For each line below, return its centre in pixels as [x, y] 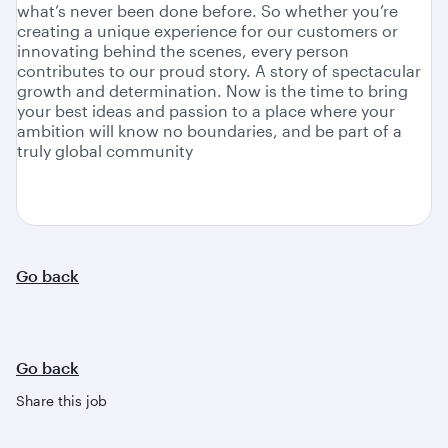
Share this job [61, 401]
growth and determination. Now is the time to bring [212, 91]
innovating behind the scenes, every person [183, 51]
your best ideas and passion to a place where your [206, 111]
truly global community [105, 151]
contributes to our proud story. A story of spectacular [219, 71]
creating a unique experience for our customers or [207, 31]
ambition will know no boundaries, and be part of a [209, 131]
